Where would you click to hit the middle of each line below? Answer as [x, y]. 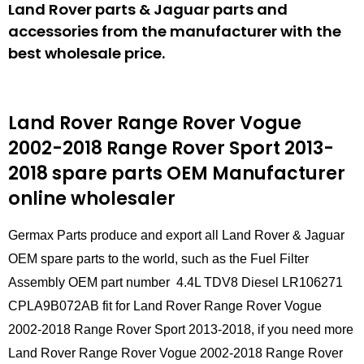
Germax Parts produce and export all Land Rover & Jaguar [176, 236]
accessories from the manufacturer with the [175, 31]
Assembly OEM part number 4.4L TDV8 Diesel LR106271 [175, 283]
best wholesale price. [87, 53]
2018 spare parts [85, 173]
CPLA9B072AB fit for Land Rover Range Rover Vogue [165, 306]
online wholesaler [92, 198]
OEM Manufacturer [254, 173]
